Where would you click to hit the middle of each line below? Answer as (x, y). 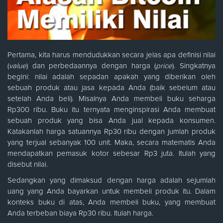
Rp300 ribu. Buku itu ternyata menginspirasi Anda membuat (111, 110)
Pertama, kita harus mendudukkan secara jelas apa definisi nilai (111, 55)
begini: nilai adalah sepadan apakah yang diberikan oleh (111, 77)
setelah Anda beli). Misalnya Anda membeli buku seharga (111, 99)
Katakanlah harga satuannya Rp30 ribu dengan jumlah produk (111, 132)
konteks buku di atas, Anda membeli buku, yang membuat (111, 203)
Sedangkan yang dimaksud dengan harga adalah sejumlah (111, 181)
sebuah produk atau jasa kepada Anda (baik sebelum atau (111, 88)
